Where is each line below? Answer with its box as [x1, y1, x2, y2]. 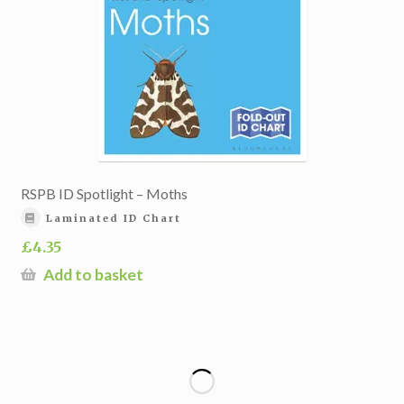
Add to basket [42, 265, 143, 285]
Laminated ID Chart [46, 211, 182, 225]
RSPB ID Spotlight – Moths [20, 184, 188, 202]
